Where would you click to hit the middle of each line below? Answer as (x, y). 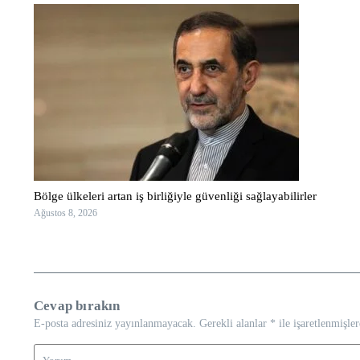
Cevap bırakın (77, 305)
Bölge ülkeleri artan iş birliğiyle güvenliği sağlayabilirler (175, 196)
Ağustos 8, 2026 (65, 213)
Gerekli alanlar (235, 323)
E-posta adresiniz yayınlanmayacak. (115, 323)
